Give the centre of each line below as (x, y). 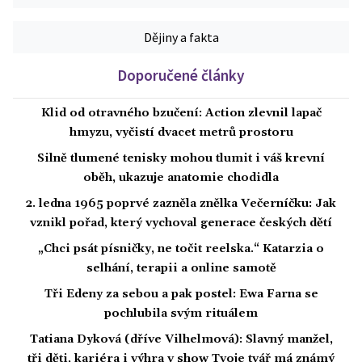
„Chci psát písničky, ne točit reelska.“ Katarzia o (181, 249)
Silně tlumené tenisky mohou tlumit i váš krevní (181, 159)
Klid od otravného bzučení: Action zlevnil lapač (181, 114)
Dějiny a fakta (181, 38)
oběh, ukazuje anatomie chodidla (181, 178)
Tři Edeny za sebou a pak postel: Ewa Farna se (181, 295)
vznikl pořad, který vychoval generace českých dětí (181, 223)
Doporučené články (181, 76)
